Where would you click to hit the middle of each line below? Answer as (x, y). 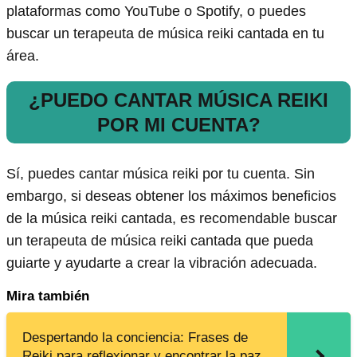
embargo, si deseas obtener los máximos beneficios (171, 196)
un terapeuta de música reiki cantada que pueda (160, 241)
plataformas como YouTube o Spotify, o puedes (156, 12)
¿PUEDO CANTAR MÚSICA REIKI (178, 100)
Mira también (48, 296)
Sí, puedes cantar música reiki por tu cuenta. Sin (161, 174)
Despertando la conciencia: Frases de (135, 338)
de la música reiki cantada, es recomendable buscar (172, 219)
